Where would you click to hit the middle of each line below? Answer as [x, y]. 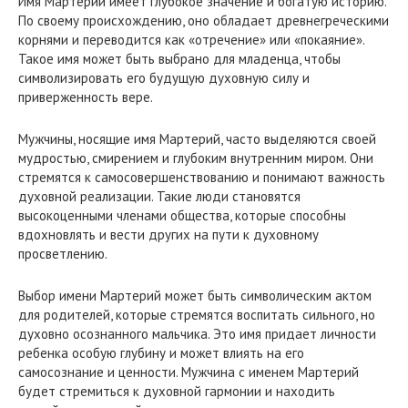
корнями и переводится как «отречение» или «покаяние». [191, 40]
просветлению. [63, 254]
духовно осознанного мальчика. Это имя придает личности [197, 334]
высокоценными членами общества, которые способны [182, 215]
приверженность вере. [86, 97]
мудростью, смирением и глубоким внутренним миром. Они [196, 158]
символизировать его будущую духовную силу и [164, 78]
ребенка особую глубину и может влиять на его [161, 353]
